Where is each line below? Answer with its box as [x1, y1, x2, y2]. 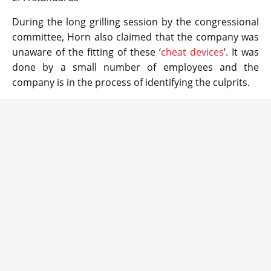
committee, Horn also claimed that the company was [12, 30, 259, 44]
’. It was [224, 45, 259, 59]
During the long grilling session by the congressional [12, 15, 259, 28]
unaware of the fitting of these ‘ [12, 45, 161, 59]
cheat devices [161, 45, 224, 59]
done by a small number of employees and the [12, 60, 259, 74]
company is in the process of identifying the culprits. [12, 75, 250, 89]
